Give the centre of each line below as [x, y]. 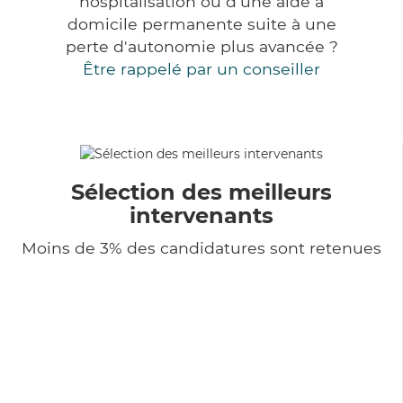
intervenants [201, 215]
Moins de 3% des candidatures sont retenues [201, 247]
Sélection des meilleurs [201, 192]
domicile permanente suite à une [201, 24]
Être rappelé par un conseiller [201, 69]
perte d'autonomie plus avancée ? [201, 47]
